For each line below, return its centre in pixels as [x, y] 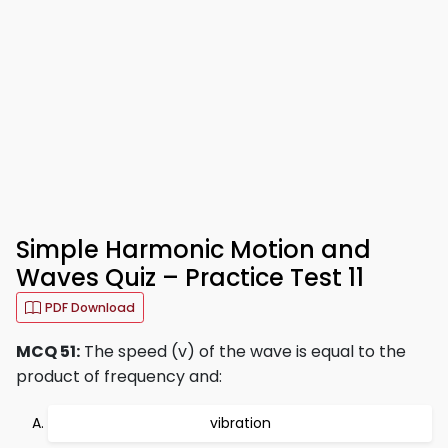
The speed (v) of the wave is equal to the [243, 351]
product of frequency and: [119, 376]
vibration [240, 423]
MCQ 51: [48, 351]
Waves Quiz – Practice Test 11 [190, 277]
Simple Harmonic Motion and [193, 249]
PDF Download [90, 307]
